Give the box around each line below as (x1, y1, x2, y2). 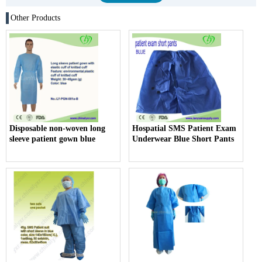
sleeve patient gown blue (9, 134, 95, 143)
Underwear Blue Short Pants (132, 134, 235, 143)
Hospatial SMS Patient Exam (132, 123, 237, 133)
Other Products (11, 13, 60, 22)
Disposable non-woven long (9, 123, 105, 133)
